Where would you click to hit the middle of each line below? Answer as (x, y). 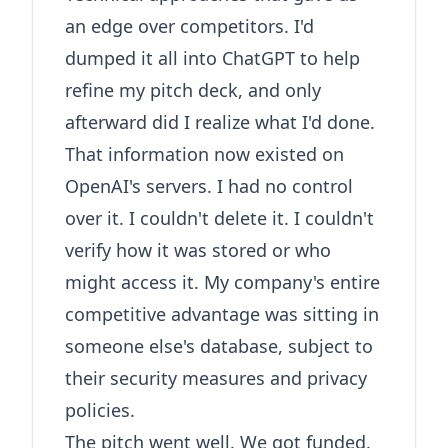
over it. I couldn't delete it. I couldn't (219, 218)
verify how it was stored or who (198, 250)
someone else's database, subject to (219, 346)
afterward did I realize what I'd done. (220, 122)
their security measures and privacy (216, 378)
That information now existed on (204, 154)
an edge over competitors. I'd (189, 26)
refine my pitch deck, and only (193, 90)
